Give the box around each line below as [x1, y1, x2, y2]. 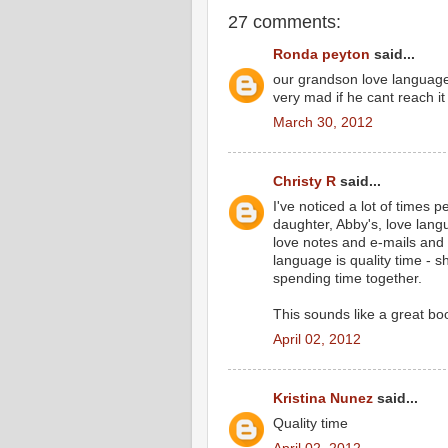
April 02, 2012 [273, 331, 361, 347]
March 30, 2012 [273, 114, 373, 130]
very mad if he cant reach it [273, 90, 445, 106]
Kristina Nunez [273, 391, 373, 407]
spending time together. [273, 271, 422, 287]
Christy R [273, 174, 336, 190]
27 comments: [228, 11, 341, 32]
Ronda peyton [273, 47, 370, 63]
